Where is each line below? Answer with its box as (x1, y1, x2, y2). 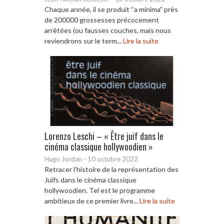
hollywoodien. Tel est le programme (44, 185, 155, 194)
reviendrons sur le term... (44, 36, 123, 45)
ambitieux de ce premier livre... (44, 196, 139, 205)
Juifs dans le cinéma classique (44, 175, 136, 184)
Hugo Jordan (44, 154, 82, 163)
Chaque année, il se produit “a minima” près (44, 4, 178, 13)
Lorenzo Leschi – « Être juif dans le (44, 129, 163, 142)
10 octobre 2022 (87, 154, 138, 163)
